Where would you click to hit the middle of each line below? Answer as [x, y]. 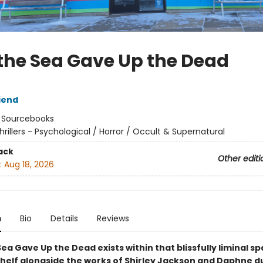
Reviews [113, 218]
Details [64, 218]
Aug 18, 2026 [29, 165]
